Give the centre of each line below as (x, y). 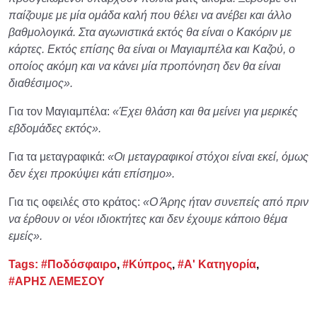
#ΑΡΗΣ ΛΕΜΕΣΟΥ (57, 281)
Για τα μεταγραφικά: (58, 156)
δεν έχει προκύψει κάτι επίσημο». (92, 173)
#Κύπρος (147, 264)
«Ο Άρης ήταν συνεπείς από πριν (226, 202)
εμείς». (25, 236)
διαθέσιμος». (41, 83)
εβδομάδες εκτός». (55, 128)
